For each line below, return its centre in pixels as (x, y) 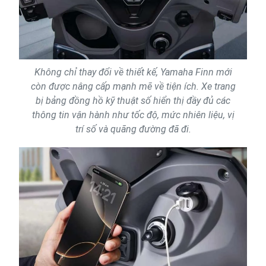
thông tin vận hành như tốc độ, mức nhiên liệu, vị (133, 115)
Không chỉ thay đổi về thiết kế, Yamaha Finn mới (133, 72)
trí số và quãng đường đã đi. (133, 129)
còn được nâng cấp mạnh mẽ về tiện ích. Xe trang (133, 87)
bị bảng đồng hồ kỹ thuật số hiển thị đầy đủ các (133, 101)
